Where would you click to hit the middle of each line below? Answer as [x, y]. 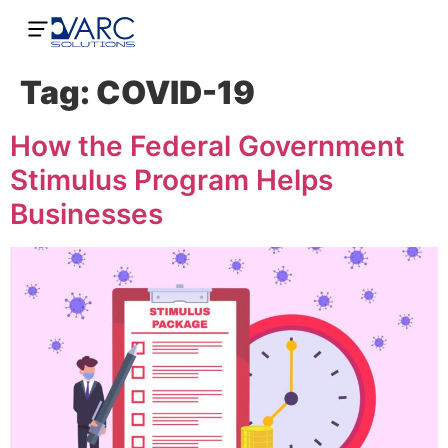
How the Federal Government [207, 146]
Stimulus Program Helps [171, 180]
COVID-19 [175, 92]
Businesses [86, 214]
